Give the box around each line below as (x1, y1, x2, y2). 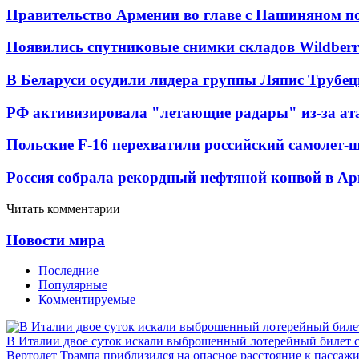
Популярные (38, 278, 107, 292)
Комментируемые (38, 292, 135, 307)
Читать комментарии (6, 201, 120, 216)
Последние (38, 264, 99, 278)
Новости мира (6, 231, 105, 248)
